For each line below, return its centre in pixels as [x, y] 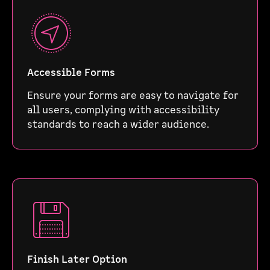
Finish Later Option [77, 260]
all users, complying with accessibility [123, 110]
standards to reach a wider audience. [118, 125]
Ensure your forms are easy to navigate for [133, 96]
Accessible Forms [71, 73]
